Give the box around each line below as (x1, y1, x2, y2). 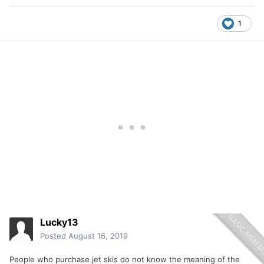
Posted (40, 231, 68, 241)
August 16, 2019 (68, 231, 128, 241)
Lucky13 (40, 216, 78, 229)
